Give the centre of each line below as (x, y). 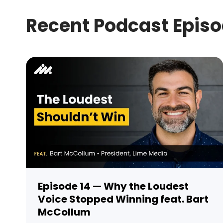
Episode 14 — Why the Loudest (113, 186)
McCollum (64, 212)
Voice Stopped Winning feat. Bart (123, 199)
